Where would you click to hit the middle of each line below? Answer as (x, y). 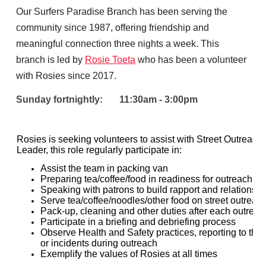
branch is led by (50, 59)
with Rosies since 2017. (66, 75)
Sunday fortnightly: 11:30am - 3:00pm (107, 100)
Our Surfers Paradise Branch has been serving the (122, 11)
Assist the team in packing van (104, 168)
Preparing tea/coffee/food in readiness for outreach (146, 179)
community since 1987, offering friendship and (113, 27)
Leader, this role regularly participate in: (99, 150)
